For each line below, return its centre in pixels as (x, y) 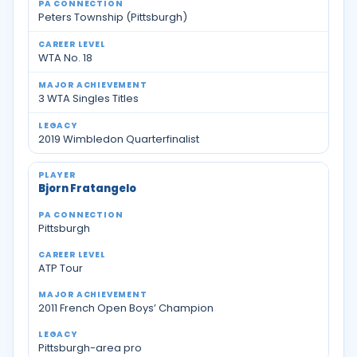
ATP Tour (61, 268)
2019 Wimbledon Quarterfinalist (119, 139)
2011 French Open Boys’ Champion (126, 308)
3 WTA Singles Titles (88, 98)
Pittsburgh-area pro (90, 348)
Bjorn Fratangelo (87, 188)
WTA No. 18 (65, 58)
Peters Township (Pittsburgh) (113, 17)
